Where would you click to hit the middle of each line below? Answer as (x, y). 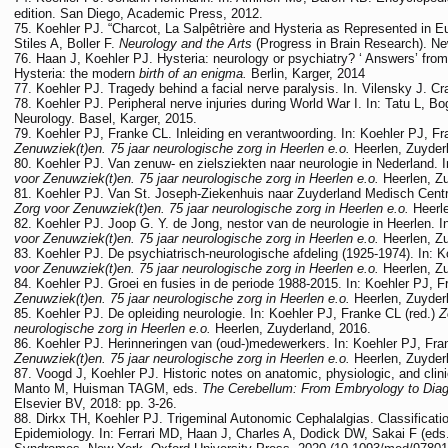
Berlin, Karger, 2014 (308, 73)
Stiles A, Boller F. (66, 43)
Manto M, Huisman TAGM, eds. (108, 388)
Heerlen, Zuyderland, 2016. (293, 328)
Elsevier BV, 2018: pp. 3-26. (95, 403)
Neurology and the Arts (185, 43)
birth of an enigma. (195, 73)
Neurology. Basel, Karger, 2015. (105, 118)
